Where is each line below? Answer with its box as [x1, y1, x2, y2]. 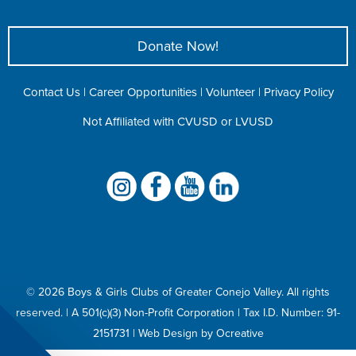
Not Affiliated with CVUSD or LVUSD [83, 112, 273, 130]
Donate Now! [137, 35, 219, 56]
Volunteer [205, 83, 255, 100]
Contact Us [22, 83, 80, 100]
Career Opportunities [88, 83, 197, 100]
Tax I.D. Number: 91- [243, 304, 340, 320]
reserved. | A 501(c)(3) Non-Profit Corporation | [16, 304, 243, 320]
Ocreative [215, 324, 264, 341]
